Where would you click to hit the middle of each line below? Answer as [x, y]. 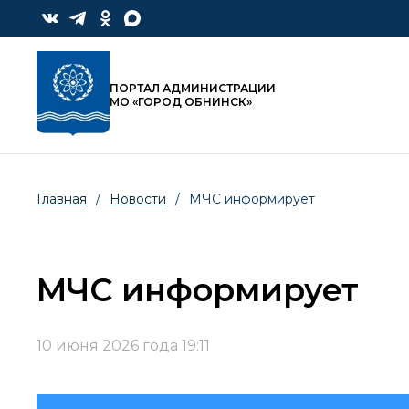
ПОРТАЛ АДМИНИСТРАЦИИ [193, 89]
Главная [62, 199]
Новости [138, 199]
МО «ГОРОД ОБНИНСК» [181, 102]
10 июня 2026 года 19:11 [123, 346]
